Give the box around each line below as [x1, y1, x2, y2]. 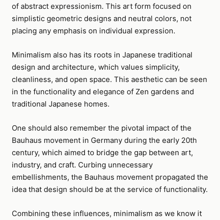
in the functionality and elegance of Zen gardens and [12, 87, 194, 96]
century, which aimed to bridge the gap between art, [12, 148, 193, 157]
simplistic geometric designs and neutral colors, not [12, 14, 192, 23]
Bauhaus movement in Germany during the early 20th [12, 136, 197, 145]
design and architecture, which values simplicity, [12, 62, 180, 72]
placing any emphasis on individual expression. [12, 26, 175, 35]
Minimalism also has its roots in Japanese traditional [12, 50, 192, 59]
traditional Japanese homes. [12, 99, 110, 109]
